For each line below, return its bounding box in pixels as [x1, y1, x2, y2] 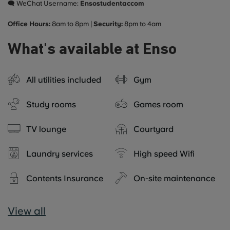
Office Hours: [8, 20, 52, 28]
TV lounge [26, 124, 66, 134]
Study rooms [26, 99, 76, 109]
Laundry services [26, 148, 93, 159]
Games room [133, 99, 183, 109]
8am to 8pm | [52, 20, 93, 28]
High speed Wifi [133, 148, 195, 159]
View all [8, 205, 46, 217]
